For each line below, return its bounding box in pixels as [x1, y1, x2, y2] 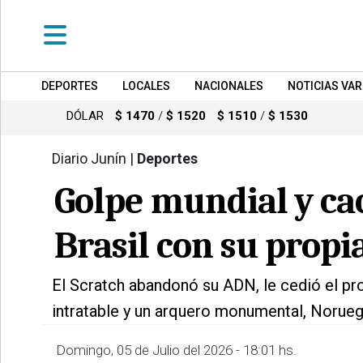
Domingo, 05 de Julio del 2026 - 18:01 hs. [56, 342, 297, 358]
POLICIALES [13, 307, 80, 321]
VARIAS [13, 260, 52, 274]
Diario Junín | [52, 150, 137, 167]
